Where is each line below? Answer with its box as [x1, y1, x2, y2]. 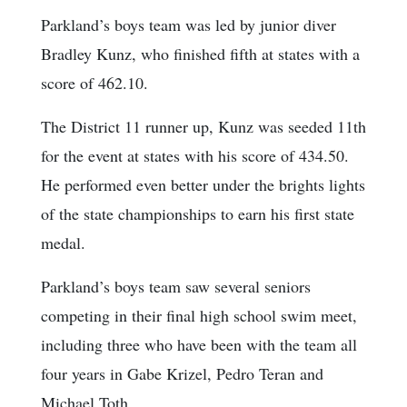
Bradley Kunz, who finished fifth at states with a [41, 43, 360, 65]
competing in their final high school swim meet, [41, 304, 357, 327]
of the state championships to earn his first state [41, 203, 354, 225]
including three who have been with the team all [41, 333, 357, 356]
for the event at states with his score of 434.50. [41, 144, 349, 167]
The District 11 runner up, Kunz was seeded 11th [41, 115, 366, 138]
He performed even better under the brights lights [41, 174, 365, 196]
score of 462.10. [41, 72, 148, 94]
